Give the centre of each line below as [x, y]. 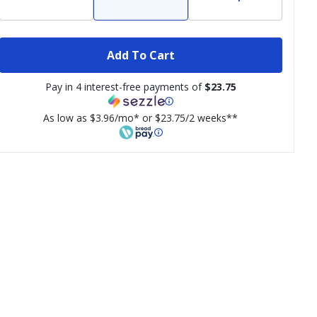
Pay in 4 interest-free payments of [125, 87]
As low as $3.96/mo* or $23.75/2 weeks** [141, 118]
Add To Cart [140, 55]
